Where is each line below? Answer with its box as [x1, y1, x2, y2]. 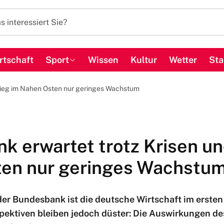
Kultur [130, 54, 157, 65]
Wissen [87, 54, 118, 65]
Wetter [168, 54, 197, 65]
